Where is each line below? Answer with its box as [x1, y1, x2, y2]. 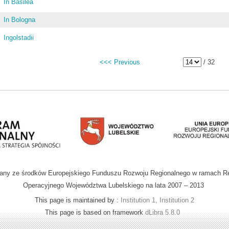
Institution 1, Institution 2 [121, 196, 194, 204]
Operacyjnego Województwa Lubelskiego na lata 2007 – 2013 [22, 181, 204, 189]
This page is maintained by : [35, 196, 121, 204]
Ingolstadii [4, 34, 34, 41]
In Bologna [4, 16, 36, 24]
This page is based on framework [45, 208, 145, 216]
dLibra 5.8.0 [145, 208, 182, 216]
